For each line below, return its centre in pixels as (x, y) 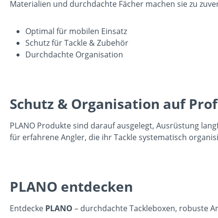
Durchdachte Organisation (74, 54)
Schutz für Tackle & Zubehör (77, 43)
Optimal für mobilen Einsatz (76, 31)
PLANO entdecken (71, 186)
